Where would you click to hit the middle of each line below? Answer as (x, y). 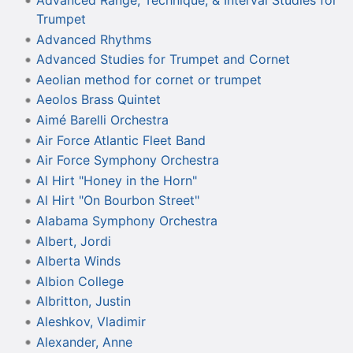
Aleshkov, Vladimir (91, 321)
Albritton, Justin (83, 301)
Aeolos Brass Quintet (98, 100)
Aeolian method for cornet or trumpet (149, 79)
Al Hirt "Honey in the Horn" (116, 180)
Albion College (80, 281)
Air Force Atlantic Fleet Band (121, 140)
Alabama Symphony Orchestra (126, 220)
